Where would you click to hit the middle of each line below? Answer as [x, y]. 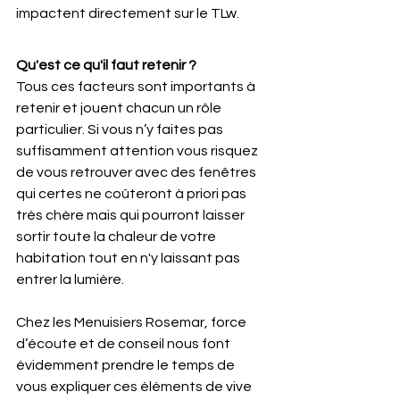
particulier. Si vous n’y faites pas [121, 129]
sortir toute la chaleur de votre [117, 237]
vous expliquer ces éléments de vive [135, 387]
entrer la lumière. [70, 279]
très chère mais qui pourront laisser [132, 215]
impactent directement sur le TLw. [128, 13]
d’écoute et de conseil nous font [125, 344]
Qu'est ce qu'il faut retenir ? [106, 65]
